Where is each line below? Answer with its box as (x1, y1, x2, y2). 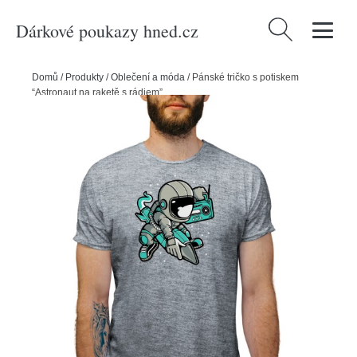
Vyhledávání (265, 20, 335, 34)
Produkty (65, 72, 104, 83)
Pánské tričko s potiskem (192, 72, 299, 83)
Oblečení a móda (111, 72, 185, 83)
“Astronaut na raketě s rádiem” (32, 87, 163, 98)
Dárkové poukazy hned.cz (16, 18, 198, 42)
